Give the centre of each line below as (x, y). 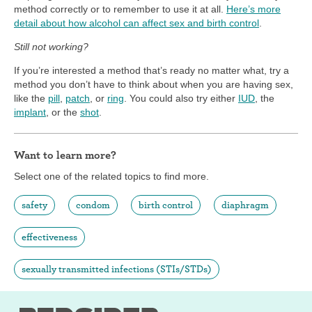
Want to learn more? (65, 155)
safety (34, 204)
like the (31, 98)
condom (93, 204)
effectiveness (49, 236)
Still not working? (51, 46)
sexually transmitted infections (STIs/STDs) (117, 268)
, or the (63, 112)
